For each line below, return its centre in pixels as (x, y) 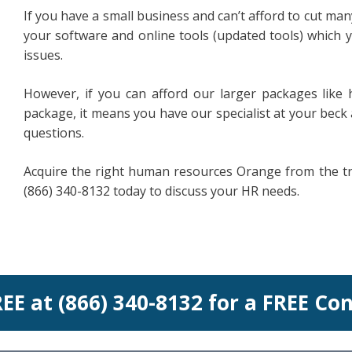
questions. (54, 133)
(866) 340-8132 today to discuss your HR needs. (161, 191)
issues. (43, 55)
